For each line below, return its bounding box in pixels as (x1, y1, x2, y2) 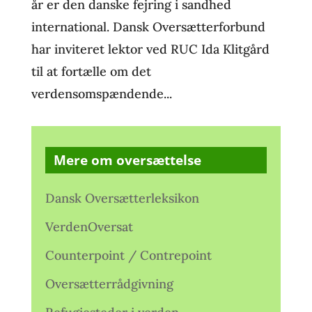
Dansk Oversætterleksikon (45, 190, 199, 206)
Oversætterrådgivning (45, 276, 173, 292)
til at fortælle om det (31, 63, 151, 79)
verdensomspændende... (31, 86, 172, 102)
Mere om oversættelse (53, 151, 201, 169)
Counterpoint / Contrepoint (45, 247, 212, 263)
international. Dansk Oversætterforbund (31, 19, 265, 35)
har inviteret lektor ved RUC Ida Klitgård (31, 41, 270, 57)
